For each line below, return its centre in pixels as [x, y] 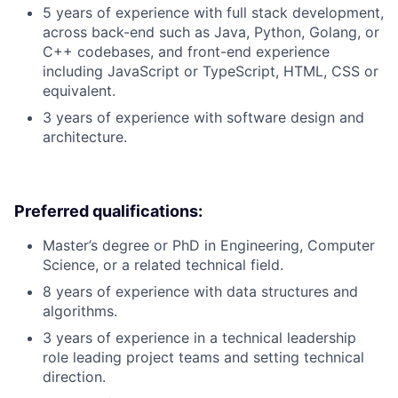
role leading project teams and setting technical [203, 358]
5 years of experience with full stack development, [213, 13]
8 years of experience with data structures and [200, 292]
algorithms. [80, 311]
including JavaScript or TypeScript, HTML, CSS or [211, 72]
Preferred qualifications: [108, 211]
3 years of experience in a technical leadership [199, 338]
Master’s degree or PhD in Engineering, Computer [209, 246]
